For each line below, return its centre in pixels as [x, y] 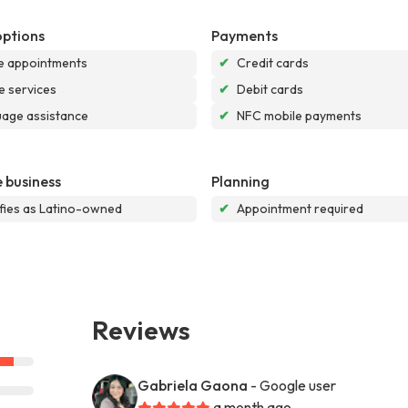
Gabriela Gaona [193, 385]
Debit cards [270, 89]
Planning [240, 181]
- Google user [294, 385]
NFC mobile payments [299, 115]
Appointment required [300, 208]
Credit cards [273, 62]
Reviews [142, 329]
